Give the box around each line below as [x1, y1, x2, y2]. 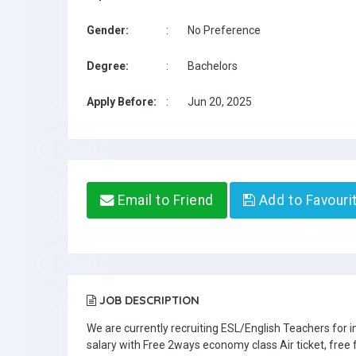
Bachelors [188, 60, 238, 72]
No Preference [188, 24, 261, 37]
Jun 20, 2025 [188, 95, 252, 108]
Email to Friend [114, 192, 214, 208]
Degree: [87, 60, 129, 72]
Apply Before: [87, 95, 157, 108]
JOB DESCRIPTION [96, 293, 199, 308]
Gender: [87, 24, 129, 37]
